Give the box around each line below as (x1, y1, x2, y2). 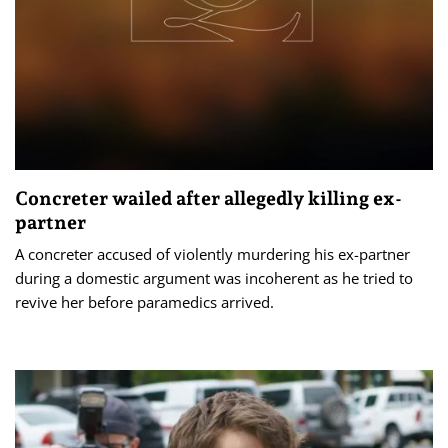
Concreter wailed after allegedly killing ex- (15, 187, 402, 210)
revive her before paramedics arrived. (15, 292, 274, 313)
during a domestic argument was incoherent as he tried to (15, 268, 413, 289)
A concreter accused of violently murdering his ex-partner (15, 244, 410, 265)
